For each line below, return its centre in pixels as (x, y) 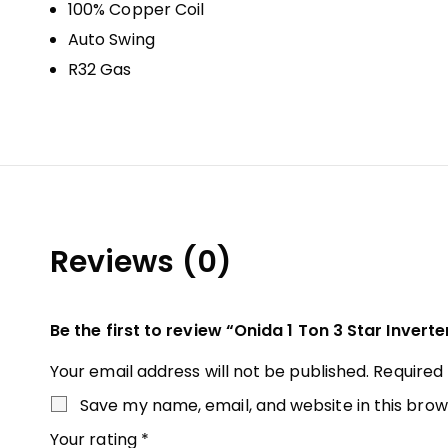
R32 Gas (100, 69)
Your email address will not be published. (210, 371)
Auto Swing (111, 39)
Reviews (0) (141, 261)
